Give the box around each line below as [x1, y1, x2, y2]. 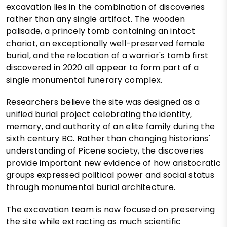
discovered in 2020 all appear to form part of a [6, 62, 199, 74]
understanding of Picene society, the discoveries [6, 145, 204, 157]
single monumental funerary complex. [6, 74, 163, 86]
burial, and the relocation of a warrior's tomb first [6, 50, 209, 62]
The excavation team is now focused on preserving [6, 204, 215, 216]
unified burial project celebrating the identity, [6, 108, 192, 121]
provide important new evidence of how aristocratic [6, 157, 221, 169]
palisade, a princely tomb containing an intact [6, 25, 195, 37]
